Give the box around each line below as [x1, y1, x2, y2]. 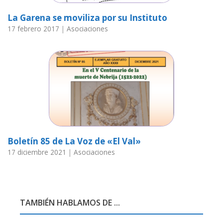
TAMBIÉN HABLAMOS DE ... [20, 197, 120, 208]
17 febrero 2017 [7, 24, 59, 33]
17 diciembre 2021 [7, 147, 66, 157]
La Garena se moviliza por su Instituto [7, 12, 167, 23]
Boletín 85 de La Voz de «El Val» [7, 135, 141, 147]
